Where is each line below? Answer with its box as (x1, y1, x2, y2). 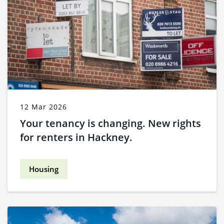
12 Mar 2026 (20, 102, 67, 112)
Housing (29, 164, 58, 174)
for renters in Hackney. (20, 130, 132, 144)
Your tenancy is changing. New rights (20, 116, 201, 130)
